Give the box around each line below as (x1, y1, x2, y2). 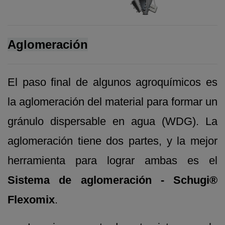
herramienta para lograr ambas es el (8, 154, 217, 167)
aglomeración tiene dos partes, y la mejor (8, 134, 217, 147)
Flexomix (8, 193, 55, 206)
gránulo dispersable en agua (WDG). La (8, 115, 217, 128)
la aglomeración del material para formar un (8, 95, 217, 108)
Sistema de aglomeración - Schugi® (8, 173, 217, 186)
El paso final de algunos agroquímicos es (8, 75, 217, 88)
